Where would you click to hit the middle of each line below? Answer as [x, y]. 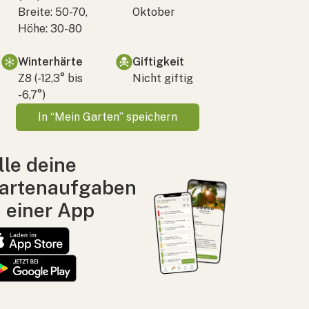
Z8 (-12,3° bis [50, 78]
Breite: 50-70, [53, 12]
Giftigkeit [158, 61]
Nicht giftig [163, 78]
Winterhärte [50, 61]
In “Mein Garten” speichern [108, 117]
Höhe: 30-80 [50, 28]
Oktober [154, 12]
